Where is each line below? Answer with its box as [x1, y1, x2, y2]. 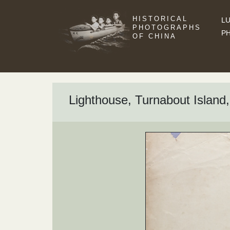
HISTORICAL [132, 15, 188, 23]
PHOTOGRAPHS [132, 24, 201, 31]
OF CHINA [132, 32, 177, 40]
